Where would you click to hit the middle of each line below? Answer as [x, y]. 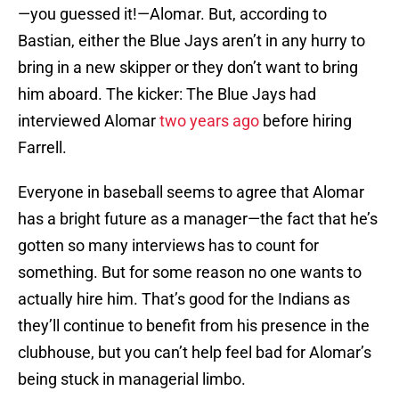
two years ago [209, 121]
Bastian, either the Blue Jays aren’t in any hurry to [191, 41]
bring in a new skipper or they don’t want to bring [188, 68]
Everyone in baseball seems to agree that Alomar [191, 192]
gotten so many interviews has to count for [168, 246]
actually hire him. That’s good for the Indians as [184, 299]
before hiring [305, 121]
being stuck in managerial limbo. [132, 379]
